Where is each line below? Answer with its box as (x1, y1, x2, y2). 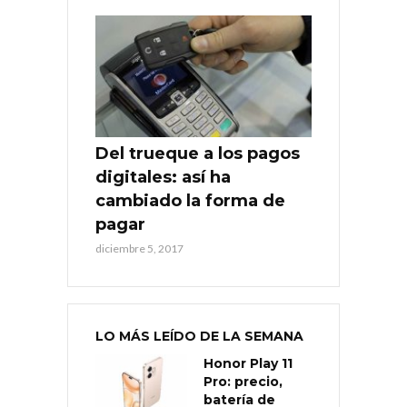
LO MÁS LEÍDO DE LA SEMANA (95, 327, 303, 344)
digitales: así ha (95, 166, 231, 187)
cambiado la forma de (95, 190, 285, 211)
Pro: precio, (203, 372, 283, 390)
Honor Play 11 (203, 354, 293, 372)
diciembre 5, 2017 (95, 241, 184, 255)
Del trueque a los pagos (95, 143, 300, 164)
